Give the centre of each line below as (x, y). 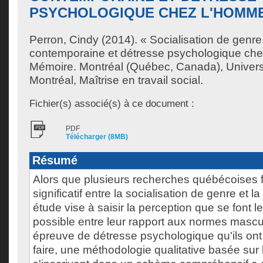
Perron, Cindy (64, 40)
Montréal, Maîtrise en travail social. (116, 80)
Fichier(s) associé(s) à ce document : (112, 103)
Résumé (55, 160)
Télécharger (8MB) (97, 137)
